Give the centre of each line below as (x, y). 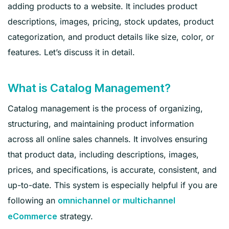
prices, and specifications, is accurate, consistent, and (112, 169)
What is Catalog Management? (89, 88)
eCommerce (32, 216)
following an (33, 200)
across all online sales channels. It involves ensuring (108, 139)
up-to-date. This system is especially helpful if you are (112, 185)
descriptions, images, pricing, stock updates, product (111, 21)
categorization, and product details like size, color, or (111, 37)
